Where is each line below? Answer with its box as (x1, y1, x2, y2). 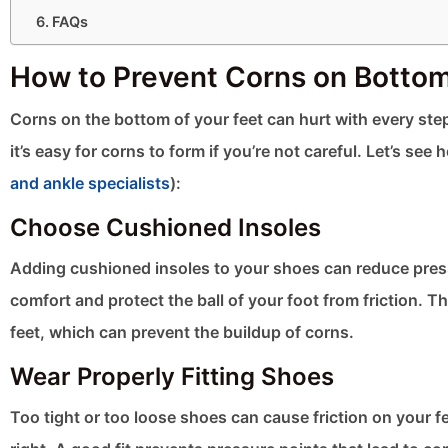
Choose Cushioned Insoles (10, 213, 321, 243)
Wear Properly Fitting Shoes (10, 362, 334, 392)
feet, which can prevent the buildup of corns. (10, 322, 354, 343)
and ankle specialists (10, 173, 170, 194)
